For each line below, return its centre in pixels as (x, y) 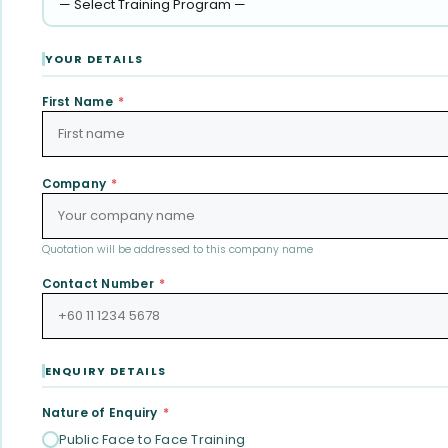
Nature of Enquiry (101, 412)
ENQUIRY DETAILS (105, 370)
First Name (79, 101)
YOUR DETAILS (94, 59)
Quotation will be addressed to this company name (177, 249)
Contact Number (99, 283)
